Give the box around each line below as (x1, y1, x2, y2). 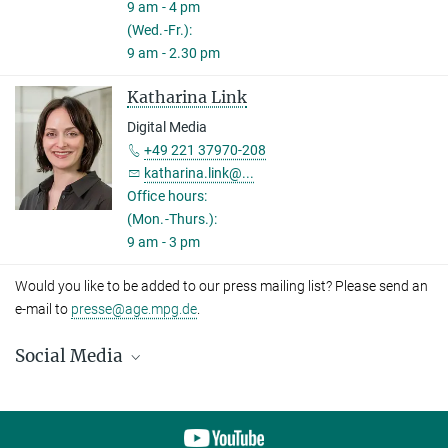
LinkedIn (32, 388, 85, 405)
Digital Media (127, 118, 207, 135)
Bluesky (32, 411, 81, 428)
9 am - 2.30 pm (127, 44, 221, 61)
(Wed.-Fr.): (127, 21, 193, 38)
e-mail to (15, 300, 71, 317)
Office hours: (127, 187, 208, 204)
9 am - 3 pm (127, 233, 201, 250)
